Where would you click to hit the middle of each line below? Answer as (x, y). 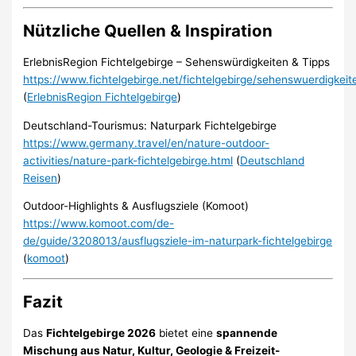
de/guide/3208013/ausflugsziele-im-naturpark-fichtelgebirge (178, 241)
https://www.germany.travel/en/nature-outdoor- (147, 143)
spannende (247, 333)
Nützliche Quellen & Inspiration (148, 30)
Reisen (41, 178)
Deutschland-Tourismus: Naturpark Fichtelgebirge (150, 125)
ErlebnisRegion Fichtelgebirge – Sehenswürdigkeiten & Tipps (177, 62)
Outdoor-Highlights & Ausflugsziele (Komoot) (136, 206)
